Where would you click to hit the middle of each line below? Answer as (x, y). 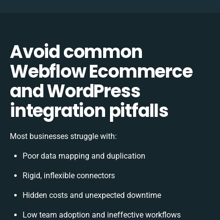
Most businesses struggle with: (63, 136)
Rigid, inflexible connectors (69, 175)
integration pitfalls (89, 110)
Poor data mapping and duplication (84, 156)
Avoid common (76, 52)
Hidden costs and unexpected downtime (92, 195)
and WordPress (75, 91)
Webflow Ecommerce (101, 71)
